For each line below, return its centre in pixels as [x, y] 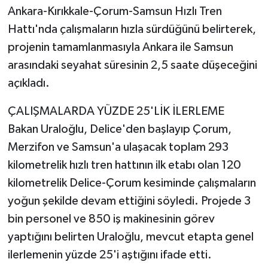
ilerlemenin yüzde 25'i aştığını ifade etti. [109, 255]
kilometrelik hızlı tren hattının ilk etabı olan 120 [124, 165]
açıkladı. [28, 83]
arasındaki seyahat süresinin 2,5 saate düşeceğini [132, 65]
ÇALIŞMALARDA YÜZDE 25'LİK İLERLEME [116, 111]
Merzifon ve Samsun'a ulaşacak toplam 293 [118, 147]
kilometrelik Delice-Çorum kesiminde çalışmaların [132, 183]
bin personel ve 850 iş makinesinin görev [111, 219]
